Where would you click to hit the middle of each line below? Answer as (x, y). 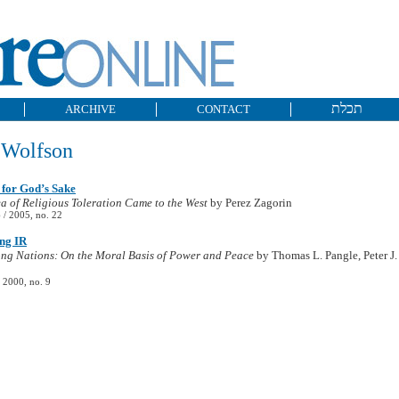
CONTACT (224, 109)
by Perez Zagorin (250, 203)
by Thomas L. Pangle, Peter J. (326, 255)
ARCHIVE (90, 109)
